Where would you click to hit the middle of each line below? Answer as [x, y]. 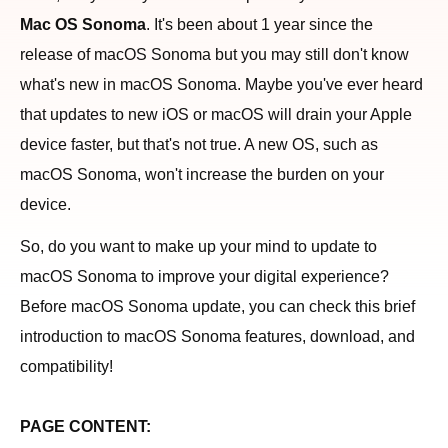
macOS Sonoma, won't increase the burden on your [202, 174]
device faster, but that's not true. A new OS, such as [199, 144]
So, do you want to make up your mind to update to [198, 246]
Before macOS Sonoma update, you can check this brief [217, 306]
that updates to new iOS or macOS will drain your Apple [216, 114]
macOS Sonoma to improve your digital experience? [204, 276]
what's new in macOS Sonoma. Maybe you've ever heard [221, 84]
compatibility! [66, 366]
